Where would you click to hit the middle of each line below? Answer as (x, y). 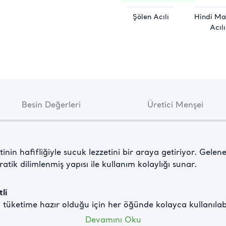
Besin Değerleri (51, 106)
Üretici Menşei (175, 106)
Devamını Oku (113, 220)
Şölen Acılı (151, 17)
